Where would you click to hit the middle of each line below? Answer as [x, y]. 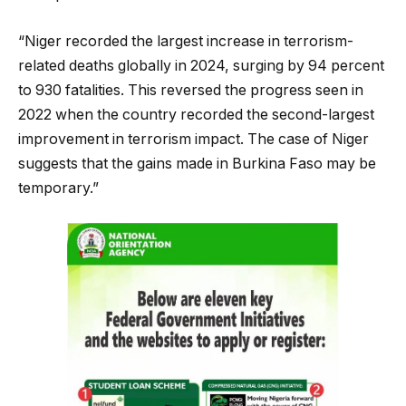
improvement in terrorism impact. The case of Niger [193, 139]
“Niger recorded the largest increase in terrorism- [186, 41]
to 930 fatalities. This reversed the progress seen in [191, 90]
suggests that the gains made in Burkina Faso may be [197, 163]
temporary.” [58, 188]
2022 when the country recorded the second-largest [196, 114]
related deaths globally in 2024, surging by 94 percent [201, 65]
